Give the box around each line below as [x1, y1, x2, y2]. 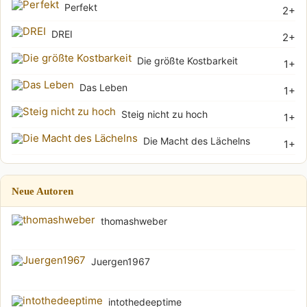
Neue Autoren [12, 184, 73, 197]
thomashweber [101, 214, 167, 227]
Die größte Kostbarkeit [137, 54, 238, 66]
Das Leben [79, 81, 127, 93]
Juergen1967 [91, 255, 150, 267]
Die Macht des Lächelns [143, 134, 250, 147]
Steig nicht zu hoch [121, 108, 208, 120]
